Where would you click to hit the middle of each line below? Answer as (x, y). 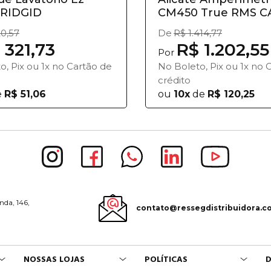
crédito (174, 80)
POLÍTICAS (166, 259)
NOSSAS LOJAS (54, 259)
